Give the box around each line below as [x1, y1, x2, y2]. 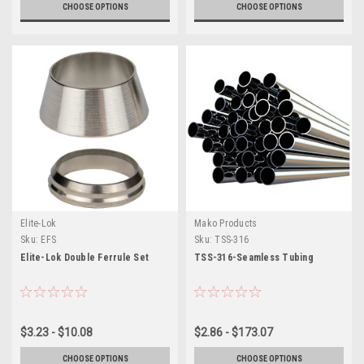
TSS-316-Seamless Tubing [194, 251, 314, 263]
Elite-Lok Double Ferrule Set [20, 251, 149, 263]
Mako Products [194, 217, 258, 229]
